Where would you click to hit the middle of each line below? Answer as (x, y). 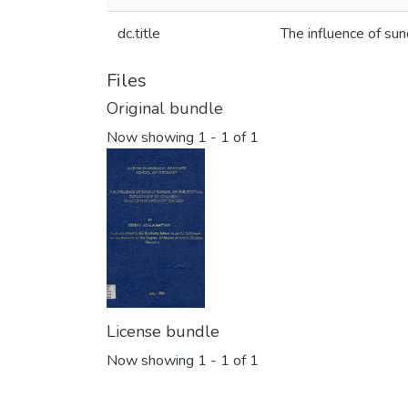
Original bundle (165, 108)
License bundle (163, 332)
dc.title (139, 34)
